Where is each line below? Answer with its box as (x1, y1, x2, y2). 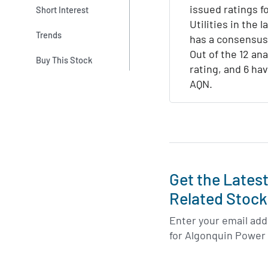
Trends (36, 29, 62, 40)
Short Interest (36, 4, 89, 15)
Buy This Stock (36, 54, 93, 66)
